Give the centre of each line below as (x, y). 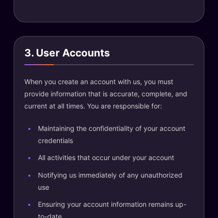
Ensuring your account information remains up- (112, 204)
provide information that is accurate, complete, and (106, 93)
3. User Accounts (67, 53)
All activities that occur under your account (106, 157)
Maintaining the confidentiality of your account (112, 128)
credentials (55, 140)
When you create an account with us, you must (99, 81)
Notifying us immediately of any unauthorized (110, 175)
